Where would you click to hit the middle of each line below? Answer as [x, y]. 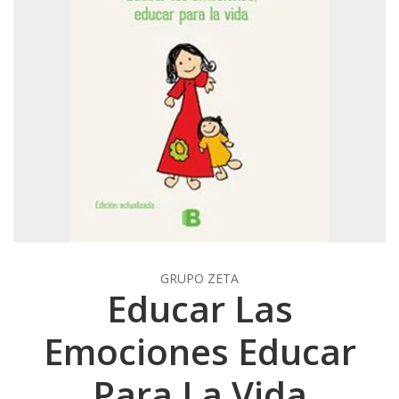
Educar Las [199, 308]
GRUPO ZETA [199, 278]
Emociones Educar [199, 351]
